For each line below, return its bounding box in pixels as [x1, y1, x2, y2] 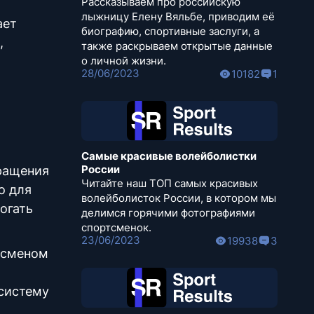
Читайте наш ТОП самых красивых [81, 177, 258, 191]
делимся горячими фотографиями [81, 206, 255, 220]
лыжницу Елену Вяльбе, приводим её [81, 10, 275, 24]
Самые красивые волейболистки [81, 149, 257, 163]
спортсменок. [81, 221, 151, 235]
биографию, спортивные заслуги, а [81, 25, 259, 39]
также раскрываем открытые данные [81, 39, 273, 53]
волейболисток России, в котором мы [81, 191, 276, 205]
